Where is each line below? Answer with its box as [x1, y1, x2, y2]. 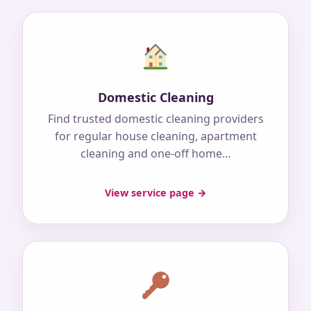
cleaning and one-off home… [80, 146, 231, 162]
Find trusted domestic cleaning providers [47, 111, 264, 127]
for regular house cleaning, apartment [54, 128, 257, 144]
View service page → [104, 186, 207, 200]
